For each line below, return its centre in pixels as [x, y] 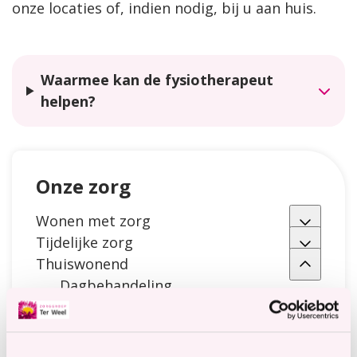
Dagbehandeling [116, 286]
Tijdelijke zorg [84, 243]
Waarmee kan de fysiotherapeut [157, 80]
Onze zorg [83, 186]
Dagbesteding [108, 329]
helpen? [69, 102]
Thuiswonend [82, 264]
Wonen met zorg [93, 221]
